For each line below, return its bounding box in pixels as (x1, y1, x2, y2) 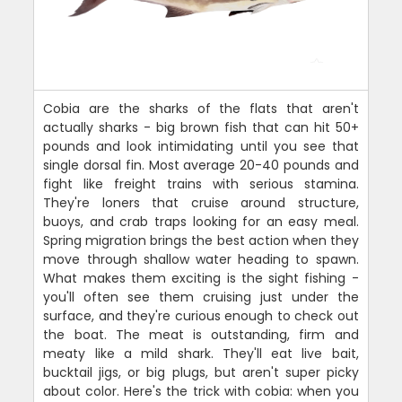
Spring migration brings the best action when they (43, 231, 359, 249)
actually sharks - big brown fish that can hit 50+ (43, 118, 359, 136)
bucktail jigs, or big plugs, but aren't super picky (43, 363, 359, 381)
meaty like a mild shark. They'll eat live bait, (43, 344, 359, 363)
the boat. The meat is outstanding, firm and (43, 325, 359, 344)
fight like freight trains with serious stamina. (43, 174, 359, 193)
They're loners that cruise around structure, (43, 193, 359, 212)
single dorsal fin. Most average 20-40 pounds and (43, 155, 359, 174)
